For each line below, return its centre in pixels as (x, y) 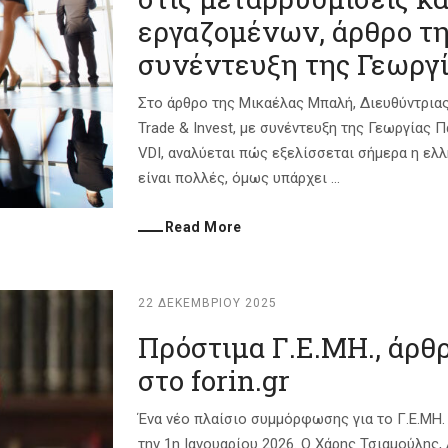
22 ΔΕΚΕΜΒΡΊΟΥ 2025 (207, 303)
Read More (203, 227)
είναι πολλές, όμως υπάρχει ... (239, 178)
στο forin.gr (214, 380)
